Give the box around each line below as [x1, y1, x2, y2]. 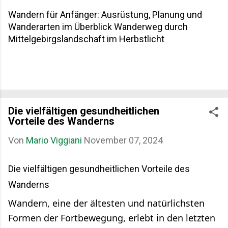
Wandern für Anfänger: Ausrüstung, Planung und [8, 9, 202, 20]
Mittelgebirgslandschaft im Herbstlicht [8, 34, 164, 45]
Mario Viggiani [26, 134, 82, 146]
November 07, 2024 [84, 134, 163, 146]
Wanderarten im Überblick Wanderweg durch [8, 21, 188, 33]
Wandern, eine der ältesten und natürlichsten [8, 196, 205, 209]
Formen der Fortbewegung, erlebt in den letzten [8, 211, 215, 224]
